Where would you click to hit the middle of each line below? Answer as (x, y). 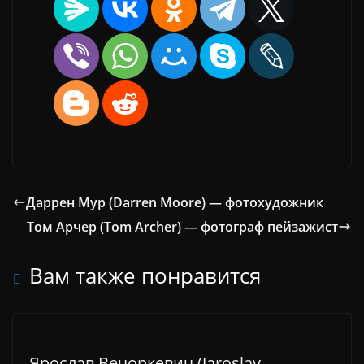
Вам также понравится (145, 275)
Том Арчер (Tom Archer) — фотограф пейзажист (182, 226)
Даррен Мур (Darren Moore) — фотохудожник (175, 202)
